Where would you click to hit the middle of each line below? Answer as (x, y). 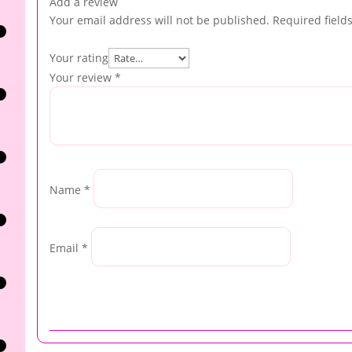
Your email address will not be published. (159, 20)
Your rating (79, 58)
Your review (82, 78)
